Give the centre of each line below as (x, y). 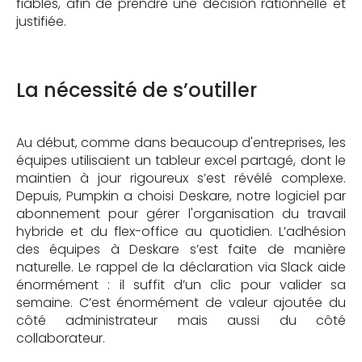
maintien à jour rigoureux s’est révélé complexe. (181, 178)
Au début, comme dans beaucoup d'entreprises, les (181, 142)
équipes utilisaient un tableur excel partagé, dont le (181, 160)
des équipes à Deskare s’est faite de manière (181, 249)
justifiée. (41, 21)
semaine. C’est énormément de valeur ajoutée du (181, 302)
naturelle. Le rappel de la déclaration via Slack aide (181, 267)
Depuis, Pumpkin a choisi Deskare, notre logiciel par (181, 196)
